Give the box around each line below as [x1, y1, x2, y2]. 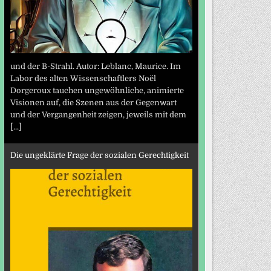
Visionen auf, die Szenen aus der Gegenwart [10, 98, 177, 108]
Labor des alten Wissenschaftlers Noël [10, 74, 156, 83]
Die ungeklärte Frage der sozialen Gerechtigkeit [10, 150, 189, 160]
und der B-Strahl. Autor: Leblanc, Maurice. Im [10, 62, 181, 71]
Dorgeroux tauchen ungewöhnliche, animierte [10, 86, 184, 96]
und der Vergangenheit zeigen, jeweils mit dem [10, 110, 186, 120]
